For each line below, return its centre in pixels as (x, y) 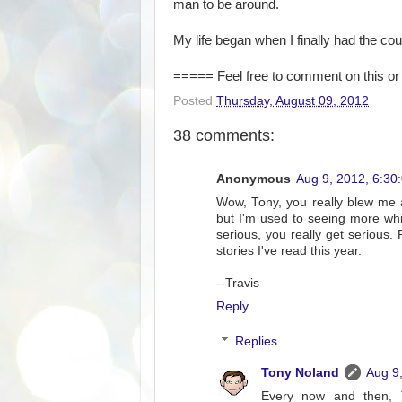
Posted (195, 100)
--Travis (238, 283)
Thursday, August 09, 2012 (293, 100)
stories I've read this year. (289, 251)
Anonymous (253, 179)
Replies (256, 342)
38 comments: (224, 135)
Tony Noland (300, 373)
